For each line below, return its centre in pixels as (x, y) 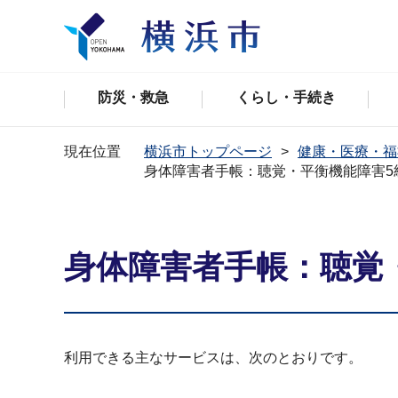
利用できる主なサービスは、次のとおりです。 (213, 358)
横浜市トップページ (208, 151)
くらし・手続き (286, 97)
